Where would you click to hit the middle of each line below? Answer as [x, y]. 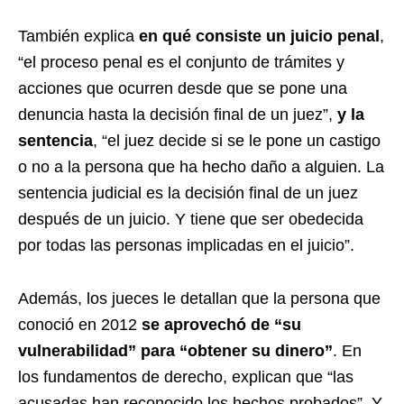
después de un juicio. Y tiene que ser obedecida [191, 219]
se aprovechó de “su [221, 324]
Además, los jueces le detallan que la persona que [199, 298]
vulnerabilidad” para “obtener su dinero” [175, 350]
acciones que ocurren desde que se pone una [183, 88]
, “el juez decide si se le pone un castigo [237, 140]
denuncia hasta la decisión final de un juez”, [178, 114]
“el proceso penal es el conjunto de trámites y [181, 62]
